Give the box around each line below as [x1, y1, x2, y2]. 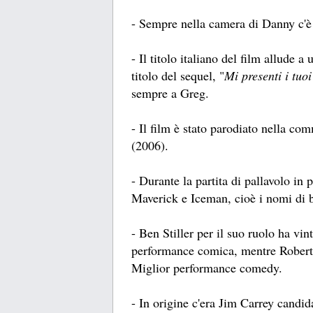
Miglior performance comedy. [131, 259, 282, 277]
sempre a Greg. [131, 85, 209, 102]
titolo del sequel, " [131, 67, 224, 85]
